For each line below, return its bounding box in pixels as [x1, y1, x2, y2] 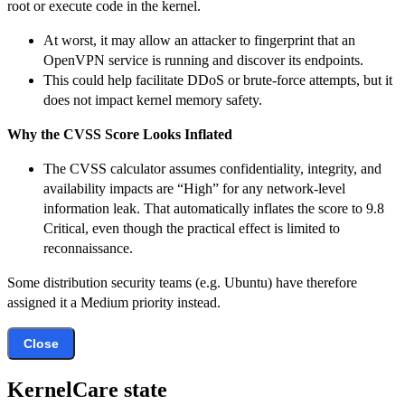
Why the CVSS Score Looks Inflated [7, 126, 232, 142]
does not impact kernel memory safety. [43, 91, 262, 108]
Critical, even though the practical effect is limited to [43, 220, 340, 236]
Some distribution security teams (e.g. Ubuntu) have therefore [7, 274, 357, 290]
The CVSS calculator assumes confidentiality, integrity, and [43, 160, 381, 176]
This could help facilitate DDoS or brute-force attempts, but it [43, 71, 392, 88]
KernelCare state [7, 377, 167, 401]
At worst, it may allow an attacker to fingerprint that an [43, 32, 355, 48]
